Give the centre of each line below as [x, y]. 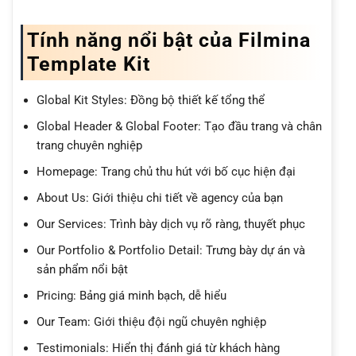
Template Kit [89, 64]
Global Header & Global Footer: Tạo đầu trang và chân [179, 126]
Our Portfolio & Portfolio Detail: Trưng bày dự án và [170, 250]
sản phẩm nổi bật [82, 269]
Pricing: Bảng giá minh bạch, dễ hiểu [131, 295]
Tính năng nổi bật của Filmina [169, 41]
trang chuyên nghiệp [89, 145]
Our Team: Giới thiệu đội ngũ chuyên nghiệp [151, 321]
